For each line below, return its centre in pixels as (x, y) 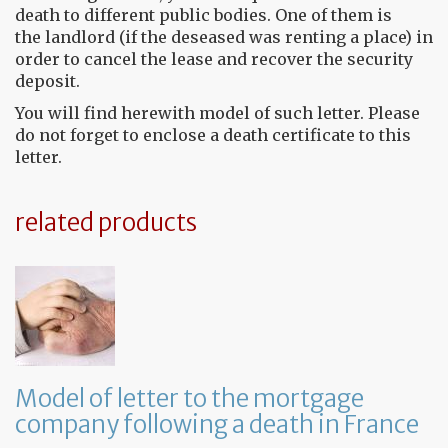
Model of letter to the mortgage (189, 398)
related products (106, 222)
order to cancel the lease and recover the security (214, 59)
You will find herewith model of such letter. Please (217, 113)
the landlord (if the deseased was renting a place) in (224, 37)
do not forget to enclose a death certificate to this (213, 135)
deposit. (49, 81)
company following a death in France (217, 424)
